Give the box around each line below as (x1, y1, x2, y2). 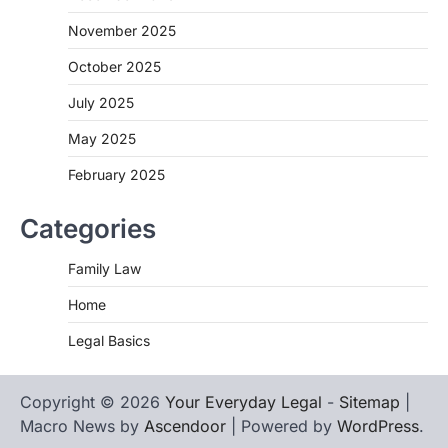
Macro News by (20, 415, 144, 436)
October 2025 (68, 57, 161, 75)
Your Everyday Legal (165, 391, 322, 412)
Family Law (68, 259, 141, 277)
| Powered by (226, 415, 337, 436)
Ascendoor (144, 415, 226, 436)
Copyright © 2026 (20, 391, 165, 412)
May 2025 (68, 129, 136, 147)
